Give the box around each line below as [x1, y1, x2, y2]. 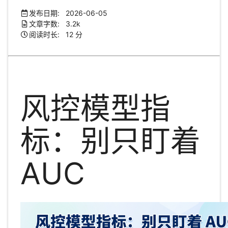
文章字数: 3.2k [29, 19, 81, 28]
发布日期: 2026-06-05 [29, 8, 108, 17]
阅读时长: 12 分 [29, 30, 83, 39]
